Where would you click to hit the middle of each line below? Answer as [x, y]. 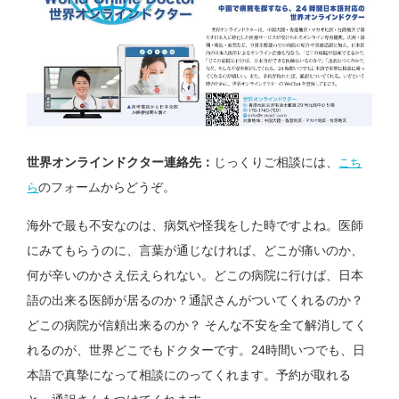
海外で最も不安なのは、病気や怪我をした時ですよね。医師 [195, 226]
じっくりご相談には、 [277, 163]
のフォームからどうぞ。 [107, 187]
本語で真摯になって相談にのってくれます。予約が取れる [189, 375]
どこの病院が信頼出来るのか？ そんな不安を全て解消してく [197, 326]
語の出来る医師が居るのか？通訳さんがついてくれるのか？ [195, 301]
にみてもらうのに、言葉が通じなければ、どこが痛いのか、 [195, 251]
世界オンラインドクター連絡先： [121, 163]
